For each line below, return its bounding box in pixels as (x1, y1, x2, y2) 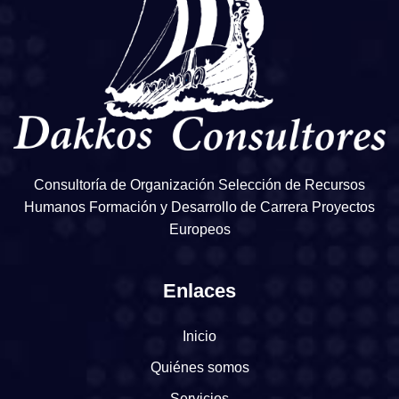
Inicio (183, 329, 216, 345)
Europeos (168, 222, 231, 238)
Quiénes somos (150, 360, 249, 376)
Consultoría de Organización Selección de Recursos (34, 177, 365, 193)
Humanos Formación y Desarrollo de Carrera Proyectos (24, 199, 375, 216)
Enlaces (163, 280, 236, 303)
